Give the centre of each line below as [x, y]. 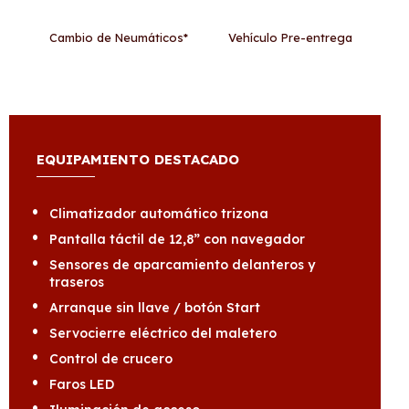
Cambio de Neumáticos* [119, 37]
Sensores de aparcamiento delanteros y [182, 265]
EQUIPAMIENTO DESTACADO [138, 159]
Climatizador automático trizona [159, 214]
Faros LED [82, 384]
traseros [77, 282]
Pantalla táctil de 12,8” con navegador [177, 239]
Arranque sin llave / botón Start [155, 308]
